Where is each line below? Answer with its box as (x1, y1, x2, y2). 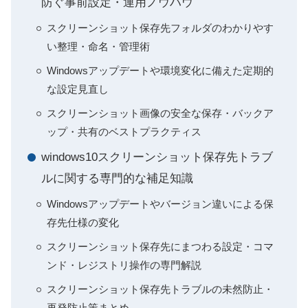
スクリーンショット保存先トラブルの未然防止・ (47, 283, 274, 295)
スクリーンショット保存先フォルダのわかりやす (47, 22, 274, 34)
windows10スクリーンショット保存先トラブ (41, 151, 273, 164)
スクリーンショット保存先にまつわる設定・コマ (47, 241, 274, 252)
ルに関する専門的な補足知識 (41, 172, 193, 185)
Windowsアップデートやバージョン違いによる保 (47, 198, 274, 210)
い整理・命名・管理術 (47, 41, 150, 52)
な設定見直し (47, 83, 109, 95)
